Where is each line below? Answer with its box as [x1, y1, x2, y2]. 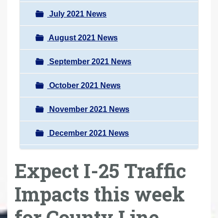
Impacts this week [15, 181, 185, 207]
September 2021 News [47, 57, 131, 66]
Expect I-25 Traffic [15, 157, 186, 183]
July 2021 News [47, 9, 107, 18]
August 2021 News [47, 33, 118, 42]
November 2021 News [47, 105, 129, 113]
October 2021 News [47, 81, 121, 90]
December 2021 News [47, 128, 129, 137]
